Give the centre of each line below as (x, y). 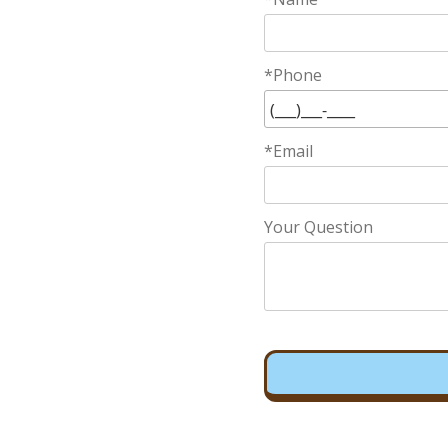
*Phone (293, 75)
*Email (289, 151)
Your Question (319, 227)
